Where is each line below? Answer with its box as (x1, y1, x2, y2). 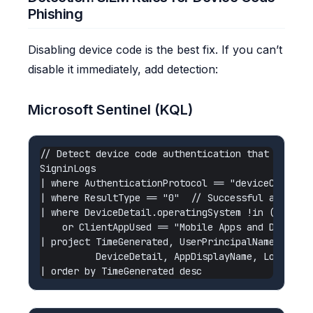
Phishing (28, 5, 82, 22)
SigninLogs (40, 161, 96, 175)
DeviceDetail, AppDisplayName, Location (40, 249, 308, 263)
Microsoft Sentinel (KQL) (28, 101, 193, 118)
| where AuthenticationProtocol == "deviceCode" (40, 176, 297, 189)
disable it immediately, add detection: (28, 61, 218, 76)
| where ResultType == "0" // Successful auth (40, 191, 291, 204)
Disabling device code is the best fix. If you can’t (28, 42, 282, 57)
